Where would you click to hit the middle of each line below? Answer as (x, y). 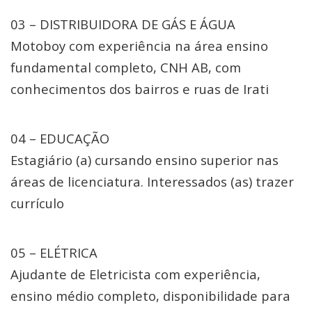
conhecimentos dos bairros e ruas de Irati (140, 89)
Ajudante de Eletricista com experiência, (135, 274)
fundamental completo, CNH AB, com (126, 67)
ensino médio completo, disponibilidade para (150, 296)
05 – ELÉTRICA (54, 252)
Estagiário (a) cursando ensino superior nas (145, 160)
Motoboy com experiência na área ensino (139, 46)
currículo (37, 203)
